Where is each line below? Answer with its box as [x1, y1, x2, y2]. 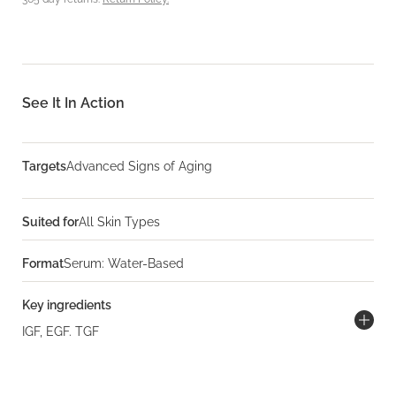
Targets [22, 159, 66, 173]
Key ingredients [22, 298, 111, 312]
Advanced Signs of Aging [66, 159, 212, 173]
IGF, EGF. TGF [22, 324, 99, 339]
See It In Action [22, 95, 125, 111]
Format [22, 256, 64, 270]
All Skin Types [79, 215, 160, 229]
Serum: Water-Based [64, 256, 184, 270]
